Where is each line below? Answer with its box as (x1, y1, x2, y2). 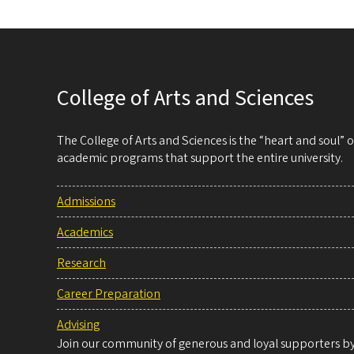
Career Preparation (57, 285, 160, 303)
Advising (57, 316, 100, 334)
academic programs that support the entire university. (57, 149, 343, 168)
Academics (57, 224, 113, 242)
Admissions (57, 193, 115, 211)
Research (57, 254, 106, 273)
